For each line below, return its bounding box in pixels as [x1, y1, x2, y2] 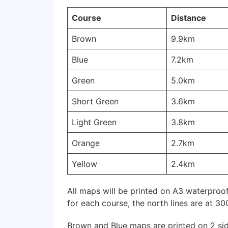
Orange [72, 137, 100, 148]
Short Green [72, 96, 119, 106]
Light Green [72, 117, 117, 127]
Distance [171, 12, 206, 23]
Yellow [72, 158, 97, 169]
